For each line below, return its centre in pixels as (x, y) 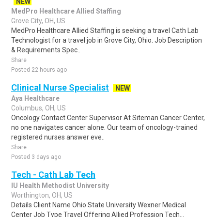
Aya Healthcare (35, 98)
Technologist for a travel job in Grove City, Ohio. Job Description (107, 40)
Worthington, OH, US (42, 195)
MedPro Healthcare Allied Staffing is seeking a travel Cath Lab (105, 31)
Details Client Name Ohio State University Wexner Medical (99, 205)
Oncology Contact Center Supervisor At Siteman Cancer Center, (108, 118)
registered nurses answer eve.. (58, 137)
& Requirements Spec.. (46, 50)
